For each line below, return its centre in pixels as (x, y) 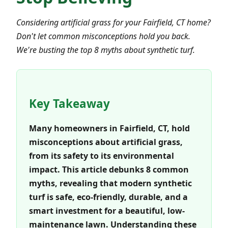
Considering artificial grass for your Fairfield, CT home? (113, 22)
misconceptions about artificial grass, (106, 142)
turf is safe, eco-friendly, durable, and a (108, 197)
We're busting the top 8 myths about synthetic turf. (106, 50)
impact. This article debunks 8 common (109, 169)
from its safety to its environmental (102, 155)
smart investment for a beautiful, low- (107, 210)
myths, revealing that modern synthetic (110, 183)
